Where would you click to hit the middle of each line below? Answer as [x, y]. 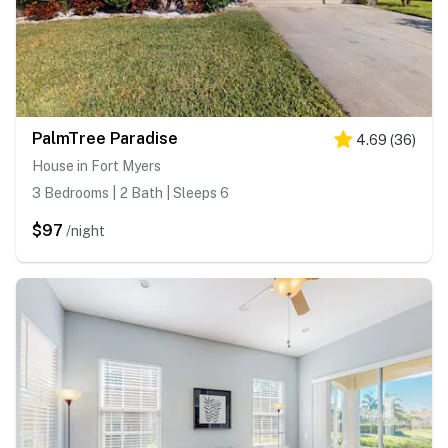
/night [85, 231]
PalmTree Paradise [105, 139]
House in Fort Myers [96, 166]
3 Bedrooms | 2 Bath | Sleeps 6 [130, 193]
